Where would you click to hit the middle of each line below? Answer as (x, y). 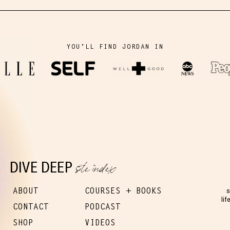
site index (95, 170)
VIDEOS (100, 223)
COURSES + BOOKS (123, 191)
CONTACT (31, 207)
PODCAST (103, 207)
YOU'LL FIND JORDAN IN (115, 46)
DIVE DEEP (43, 167)
